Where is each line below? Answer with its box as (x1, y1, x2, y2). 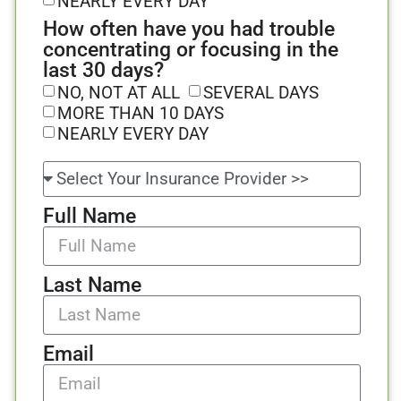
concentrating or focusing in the (43, 37, 338, 62)
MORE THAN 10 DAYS (57, 102, 224, 124)
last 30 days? (43, 57, 164, 82)
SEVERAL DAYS (203, 81, 319, 103)
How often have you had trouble (43, 16, 335, 41)
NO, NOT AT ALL (57, 81, 180, 103)
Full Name (43, 203, 136, 228)
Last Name (43, 272, 141, 297)
